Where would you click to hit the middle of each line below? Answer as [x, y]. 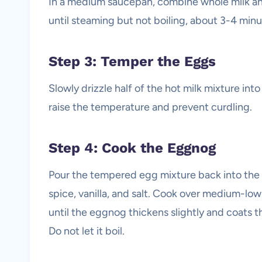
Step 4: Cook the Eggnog [132, 148]
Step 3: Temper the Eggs [132, 61]
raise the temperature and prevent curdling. [150, 107]
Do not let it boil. [87, 231]
